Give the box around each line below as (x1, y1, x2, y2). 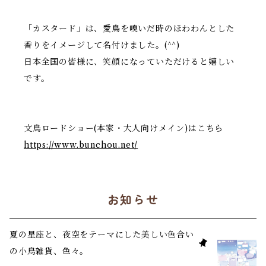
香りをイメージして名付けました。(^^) (24, 39, 180, 50)
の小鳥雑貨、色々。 (9, 245, 89, 256)
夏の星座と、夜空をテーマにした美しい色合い (9, 229, 194, 240)
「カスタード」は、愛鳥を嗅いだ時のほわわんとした (24, 23, 235, 34)
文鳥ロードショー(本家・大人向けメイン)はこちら (24, 122, 224, 134)
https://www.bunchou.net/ (24, 139, 138, 150)
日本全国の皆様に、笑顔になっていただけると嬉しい (24, 56, 235, 67)
